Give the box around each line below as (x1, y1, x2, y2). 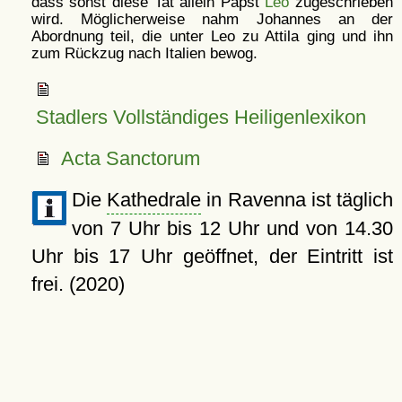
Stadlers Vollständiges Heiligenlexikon (35, 105, 366, 128)
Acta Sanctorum (60, 146, 200, 170)
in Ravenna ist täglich (201, 188, 394, 211)
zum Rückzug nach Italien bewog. (31, 44, 258, 61)
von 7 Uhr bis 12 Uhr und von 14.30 (71, 216, 393, 240)
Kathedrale (107, 188, 202, 211)
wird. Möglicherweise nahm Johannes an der (31, 10, 393, 27)
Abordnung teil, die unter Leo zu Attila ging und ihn (31, 27, 393, 44)
